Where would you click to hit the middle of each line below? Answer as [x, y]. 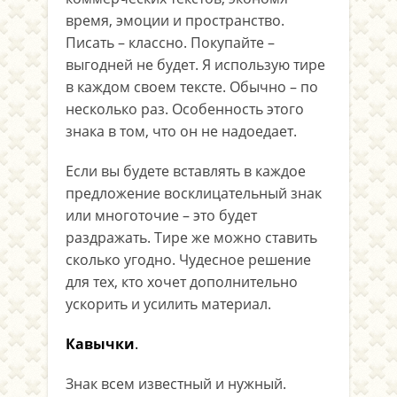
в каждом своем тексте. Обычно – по [192, 87]
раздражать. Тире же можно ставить [191, 237]
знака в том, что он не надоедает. [181, 131]
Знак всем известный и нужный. [176, 384]
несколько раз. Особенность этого [185, 109]
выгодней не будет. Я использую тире [195, 65]
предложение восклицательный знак [194, 193]
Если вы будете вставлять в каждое [186, 171]
